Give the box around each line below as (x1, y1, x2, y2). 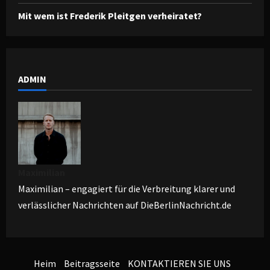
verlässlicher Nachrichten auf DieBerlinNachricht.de (18, 198, 231, 211)
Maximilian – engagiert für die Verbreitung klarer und (18, 182, 235, 195)
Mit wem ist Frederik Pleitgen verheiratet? (18, 9, 202, 22)
